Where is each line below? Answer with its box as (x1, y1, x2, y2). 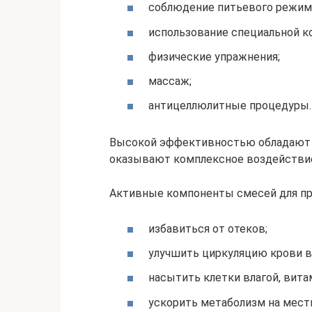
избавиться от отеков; (148, 222, 267, 236)
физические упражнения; (148, 49, 280, 63)
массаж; (148, 74, 192, 88)
